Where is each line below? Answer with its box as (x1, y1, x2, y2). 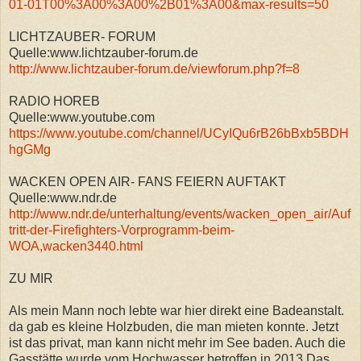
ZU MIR (9, 271, 53, 285)
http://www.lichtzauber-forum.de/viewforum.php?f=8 (9, 61, 300, 76)
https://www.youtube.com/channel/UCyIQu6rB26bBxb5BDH (9, 126, 349, 140)
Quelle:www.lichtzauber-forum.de (9, 45, 198, 60)
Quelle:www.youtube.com (9, 110, 155, 124)
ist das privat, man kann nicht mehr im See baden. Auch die (9, 335, 346, 350)
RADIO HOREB (9, 93, 100, 108)
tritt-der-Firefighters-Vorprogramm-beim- (9, 222, 234, 237)
